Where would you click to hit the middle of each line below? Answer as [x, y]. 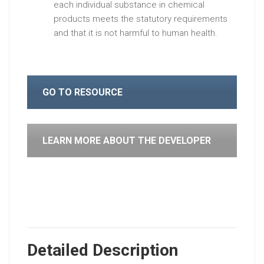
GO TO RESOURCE [82, 92]
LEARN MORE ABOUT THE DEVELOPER [127, 140]
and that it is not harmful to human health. [136, 33]
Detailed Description [103, 250]
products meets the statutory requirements [141, 19]
